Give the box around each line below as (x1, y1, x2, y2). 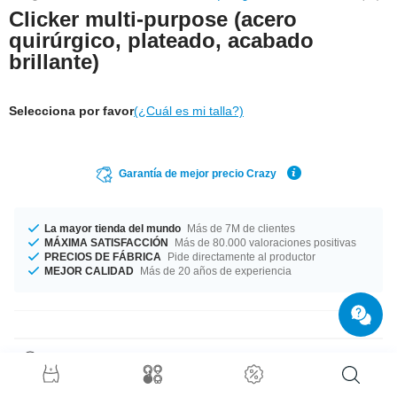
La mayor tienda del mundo (44, 222, 181, 235)
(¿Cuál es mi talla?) (134, 103, 244, 118)
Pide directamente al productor (165, 250, 315, 263)
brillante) (9, 49, 99, 74)
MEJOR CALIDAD (44, 264, 134, 277)
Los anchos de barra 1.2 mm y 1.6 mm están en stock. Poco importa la (21, 378, 357, 392)
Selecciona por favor (9, 103, 134, 118)
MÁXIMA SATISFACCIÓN (44, 236, 168, 249)
